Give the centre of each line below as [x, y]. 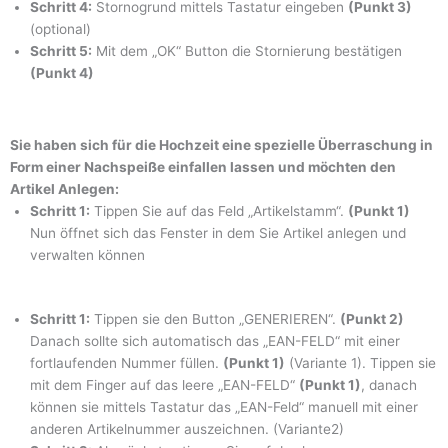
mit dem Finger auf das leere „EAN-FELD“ [164, 385]
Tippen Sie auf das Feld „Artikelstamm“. [219, 210]
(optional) [60, 29]
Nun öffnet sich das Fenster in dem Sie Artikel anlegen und [218, 232]
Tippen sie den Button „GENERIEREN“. [215, 319]
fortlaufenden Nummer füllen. [126, 363]
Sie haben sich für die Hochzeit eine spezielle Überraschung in [221, 144]
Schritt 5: [61, 51]
